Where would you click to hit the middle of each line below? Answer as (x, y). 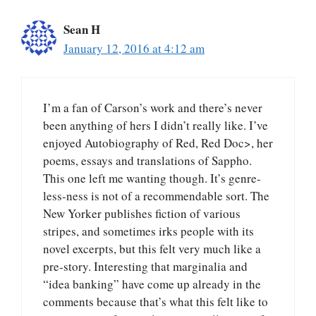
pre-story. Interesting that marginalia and (145, 267)
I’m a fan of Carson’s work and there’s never (153, 108)
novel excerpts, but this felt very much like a (152, 249)
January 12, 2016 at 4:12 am (134, 48)
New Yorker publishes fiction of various (142, 214)
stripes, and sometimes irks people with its (148, 231)
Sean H (82, 29)
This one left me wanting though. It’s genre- (152, 178)
